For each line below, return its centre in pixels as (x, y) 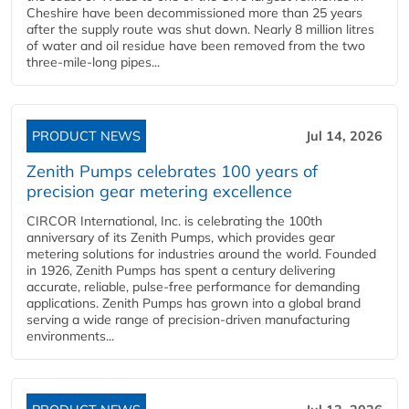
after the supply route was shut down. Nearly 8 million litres (200, 29)
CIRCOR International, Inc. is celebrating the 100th (174, 221)
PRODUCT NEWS (86, 136)
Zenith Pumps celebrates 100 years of (172, 171)
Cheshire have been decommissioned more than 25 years (194, 13)
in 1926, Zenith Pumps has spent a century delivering (181, 270)
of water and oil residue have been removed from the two (196, 46)
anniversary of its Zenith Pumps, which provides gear (181, 237)
